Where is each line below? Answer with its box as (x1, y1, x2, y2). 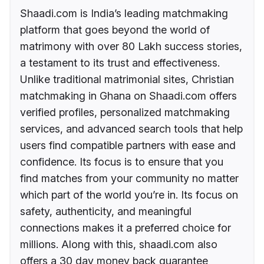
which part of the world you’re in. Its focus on (20, 188, 238, 201)
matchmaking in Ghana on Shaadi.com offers (20, 89, 237, 102)
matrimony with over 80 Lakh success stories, (20, 39, 242, 52)
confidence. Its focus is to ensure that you (20, 155, 223, 168)
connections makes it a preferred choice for (20, 221, 231, 234)
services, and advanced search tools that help (20, 122, 243, 135)
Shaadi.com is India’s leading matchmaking (20, 6, 228, 19)
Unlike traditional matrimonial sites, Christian (20, 72, 234, 85)
